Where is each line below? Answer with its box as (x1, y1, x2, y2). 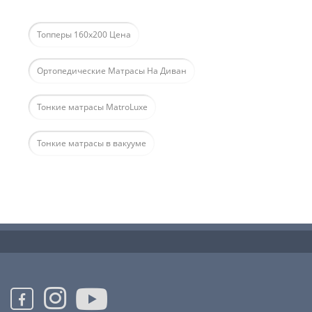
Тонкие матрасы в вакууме (37, 137, 146, 150)
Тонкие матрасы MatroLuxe (37, 101, 148, 114)
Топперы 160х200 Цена (37, 29, 131, 41)
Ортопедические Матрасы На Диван (37, 65, 187, 77)
